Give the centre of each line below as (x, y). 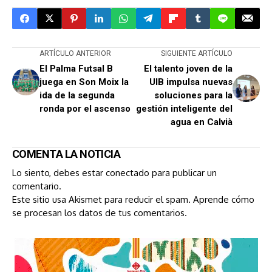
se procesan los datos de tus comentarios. (100, 212)
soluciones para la (193, 95)
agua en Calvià (202, 122)
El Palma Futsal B (76, 68)
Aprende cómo (224, 199)
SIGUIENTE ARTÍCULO (197, 53)
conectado (127, 172)
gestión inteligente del (184, 108)
